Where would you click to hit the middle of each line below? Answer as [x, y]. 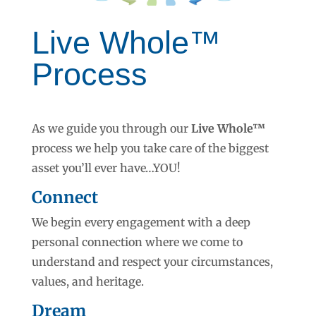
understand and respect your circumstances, [152, 261]
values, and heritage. [87, 281]
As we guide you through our [111, 128]
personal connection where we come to [137, 242]
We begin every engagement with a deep [141, 222]
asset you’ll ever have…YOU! [106, 168]
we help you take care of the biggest [172, 148]
